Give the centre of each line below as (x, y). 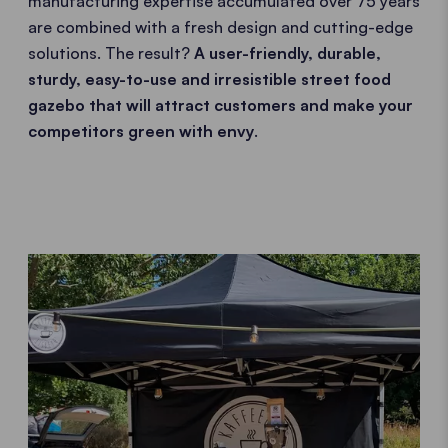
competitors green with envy (141, 131)
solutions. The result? (109, 53)
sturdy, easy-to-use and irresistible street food (209, 79)
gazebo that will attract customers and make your (220, 105)
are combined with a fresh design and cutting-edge (220, 27)
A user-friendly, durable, (285, 53)
